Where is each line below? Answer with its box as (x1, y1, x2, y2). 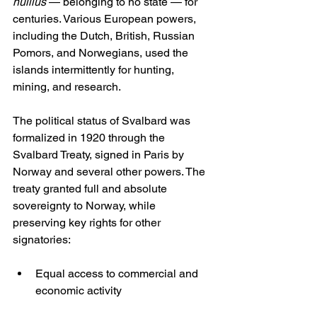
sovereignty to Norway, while (13, 199, 158, 213)
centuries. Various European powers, (13, 12, 199, 26)
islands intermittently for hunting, (13, 63, 177, 77)
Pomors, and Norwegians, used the (13, 46, 191, 60)
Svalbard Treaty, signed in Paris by (13, 148, 187, 162)
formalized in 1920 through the (13, 131, 168, 145)
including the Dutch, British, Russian (13, 29, 197, 43)
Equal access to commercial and (35, 267, 201, 281)
